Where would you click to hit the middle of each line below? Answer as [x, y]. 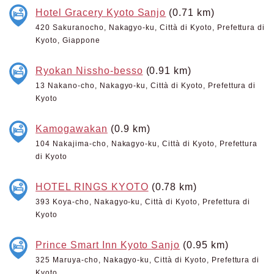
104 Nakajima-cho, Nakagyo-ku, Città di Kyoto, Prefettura [147, 144]
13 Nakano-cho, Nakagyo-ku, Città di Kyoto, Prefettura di [146, 86]
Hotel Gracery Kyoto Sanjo [101, 12]
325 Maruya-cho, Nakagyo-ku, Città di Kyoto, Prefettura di [148, 260]
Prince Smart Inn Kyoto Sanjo [108, 245]
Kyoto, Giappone [68, 40]
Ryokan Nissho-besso [89, 70]
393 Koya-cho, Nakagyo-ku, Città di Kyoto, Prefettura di [143, 202]
